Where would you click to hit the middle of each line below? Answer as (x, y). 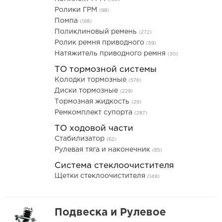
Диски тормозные (87, 91)
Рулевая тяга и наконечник (103, 150)
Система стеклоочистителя (114, 166)
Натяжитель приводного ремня (111, 54)
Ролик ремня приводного (100, 43)
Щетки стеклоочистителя (101, 176)
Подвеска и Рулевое (110, 213)
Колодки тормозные (91, 80)
